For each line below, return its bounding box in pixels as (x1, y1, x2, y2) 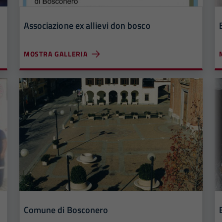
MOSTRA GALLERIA (23, 49, 88, 59)
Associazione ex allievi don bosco (23, 19, 151, 33)
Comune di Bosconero (23, 203, 109, 217)
